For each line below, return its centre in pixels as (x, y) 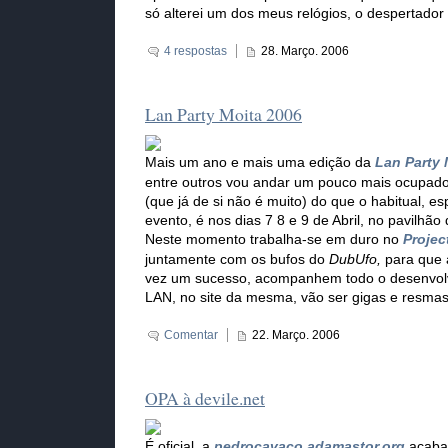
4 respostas (195, 51)
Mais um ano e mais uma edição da (260, 163)
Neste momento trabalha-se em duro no (274, 240)
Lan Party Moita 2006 (223, 114)
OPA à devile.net (205, 398)
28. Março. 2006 (305, 51)
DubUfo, (355, 260)
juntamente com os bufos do (237, 260)
